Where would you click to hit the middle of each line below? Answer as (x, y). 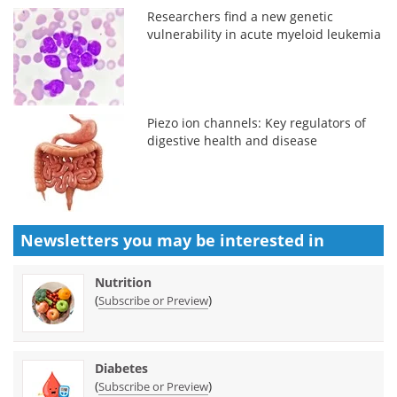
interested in (272, 240)
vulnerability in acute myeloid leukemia (265, 34)
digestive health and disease (233, 140)
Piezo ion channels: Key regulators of (257, 122)
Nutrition (123, 282)
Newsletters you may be (120, 240)
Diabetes (121, 368)
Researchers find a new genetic (241, 16)
